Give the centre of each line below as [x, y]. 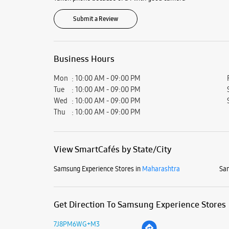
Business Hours [84, 59]
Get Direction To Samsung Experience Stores [140, 204]
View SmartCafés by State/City [112, 149]
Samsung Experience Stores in [97, 168]
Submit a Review [95, 19]
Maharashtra [161, 168]
